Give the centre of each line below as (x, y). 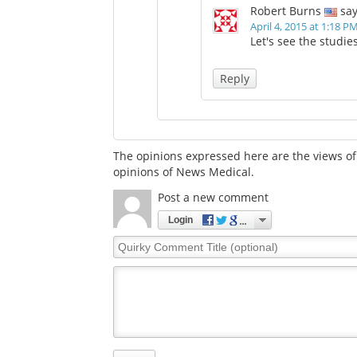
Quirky (131, 243)
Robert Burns (286, 11)
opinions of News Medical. (184, 172)
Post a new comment (213, 197)
